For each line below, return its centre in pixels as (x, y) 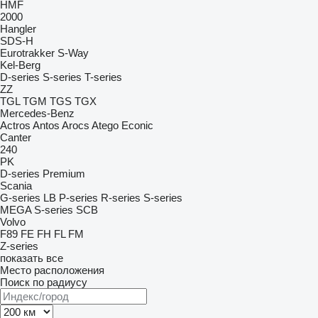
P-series (78, 198)
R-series (121, 198)
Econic (137, 125)
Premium (64, 174)
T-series (103, 77)
